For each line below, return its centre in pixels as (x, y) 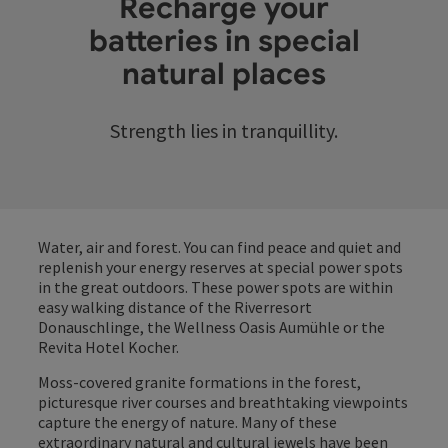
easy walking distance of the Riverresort (175, 307)
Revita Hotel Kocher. (108, 347)
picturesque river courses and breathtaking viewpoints (223, 402)
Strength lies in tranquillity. (224, 131)
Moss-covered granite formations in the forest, (199, 382)
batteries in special (224, 41)
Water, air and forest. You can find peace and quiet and (219, 247)
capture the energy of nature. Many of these (187, 422)
